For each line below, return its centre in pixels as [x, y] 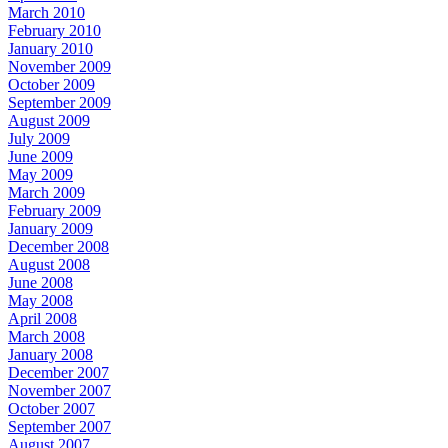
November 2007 [59, 390]
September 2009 [59, 102]
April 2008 [42, 318]
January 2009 [50, 228]
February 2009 [54, 210]
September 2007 [59, 426]
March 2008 [46, 336]
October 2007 [51, 408]
